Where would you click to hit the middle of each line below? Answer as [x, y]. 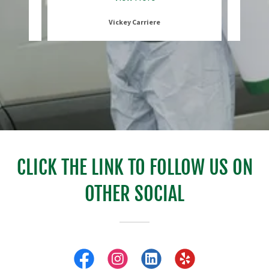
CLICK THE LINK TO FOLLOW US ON [134, 168]
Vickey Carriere [134, 22]
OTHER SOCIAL [134, 194]
